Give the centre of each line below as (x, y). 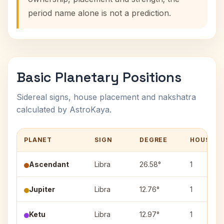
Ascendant (49, 164)
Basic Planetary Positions (99, 77)
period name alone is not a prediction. (99, 13)
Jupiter (42, 189)
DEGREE (154, 140)
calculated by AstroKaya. (64, 109)
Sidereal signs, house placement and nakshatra (106, 97)
